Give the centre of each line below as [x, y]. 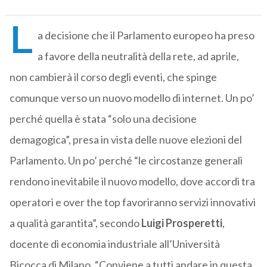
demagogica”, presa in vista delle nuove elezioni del [125, 140]
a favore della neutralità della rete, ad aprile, [138, 56]
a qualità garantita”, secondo [75, 223]
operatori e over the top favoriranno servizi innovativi [132, 202]
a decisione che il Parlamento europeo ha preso [146, 35]
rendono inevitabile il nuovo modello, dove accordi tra [132, 181]
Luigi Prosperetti [181, 223]
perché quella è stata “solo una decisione [103, 119]
